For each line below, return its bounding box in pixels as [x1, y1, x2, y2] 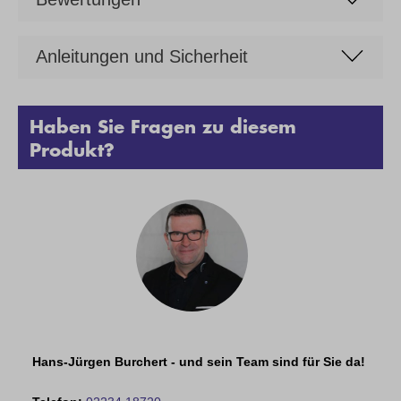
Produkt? [29, 137, 115, 161]
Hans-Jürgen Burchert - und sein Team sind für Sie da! [32, 354, 365, 370]
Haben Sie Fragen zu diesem [29, 114, 296, 138]
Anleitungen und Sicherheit [36, 47, 248, 66]
